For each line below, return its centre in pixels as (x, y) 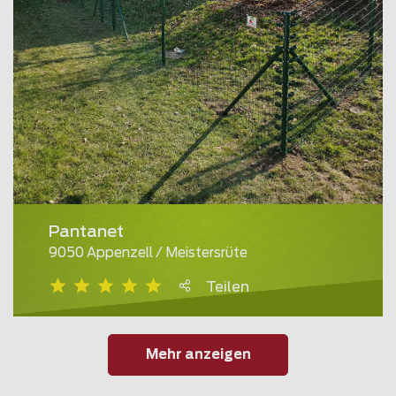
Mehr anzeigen (198, 354)
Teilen (228, 288)
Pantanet (86, 233)
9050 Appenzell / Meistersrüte (148, 254)
